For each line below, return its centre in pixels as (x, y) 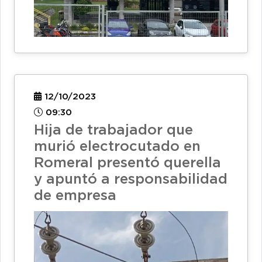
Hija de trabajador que (113, 130)
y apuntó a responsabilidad (131, 179)
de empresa (75, 196)
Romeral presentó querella (127, 163)
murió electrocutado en (117, 146)
